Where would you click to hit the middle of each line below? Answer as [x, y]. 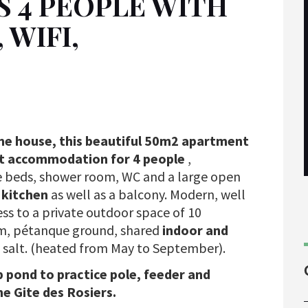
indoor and [195, 230]
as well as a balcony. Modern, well [147, 195]
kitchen [25, 195]
